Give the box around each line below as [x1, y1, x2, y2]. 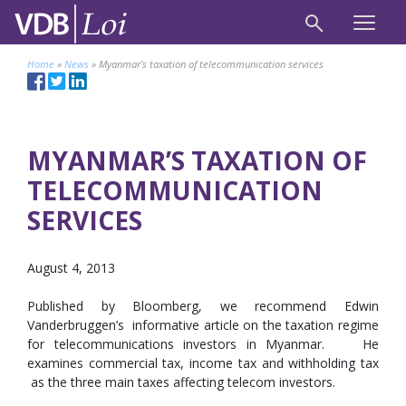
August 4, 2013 [27, 259, 115, 276]
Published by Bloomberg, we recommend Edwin [27, 297, 379, 314]
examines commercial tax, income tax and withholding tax [27, 354, 379, 372]
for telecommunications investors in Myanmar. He [27, 335, 379, 353]
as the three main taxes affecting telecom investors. [27, 373, 335, 391]
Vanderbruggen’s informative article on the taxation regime [27, 316, 379, 333]
